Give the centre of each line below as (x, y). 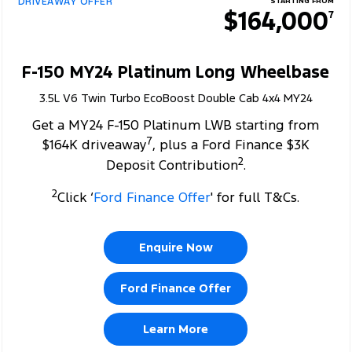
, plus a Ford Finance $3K (231, 145)
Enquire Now (176, 247)
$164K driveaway (94, 145)
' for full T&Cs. (255, 197)
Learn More (176, 328)
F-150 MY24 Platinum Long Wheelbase (176, 71)
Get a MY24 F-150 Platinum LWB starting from (176, 125)
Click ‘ (76, 197)
